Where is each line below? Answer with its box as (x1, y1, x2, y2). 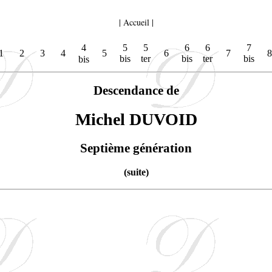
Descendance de (93, 83, 179, 98)
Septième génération (80, 140, 192, 155)
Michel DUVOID (75, 110, 197, 129)
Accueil (123, 16, 149, 28)
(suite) (123, 166, 149, 178)
